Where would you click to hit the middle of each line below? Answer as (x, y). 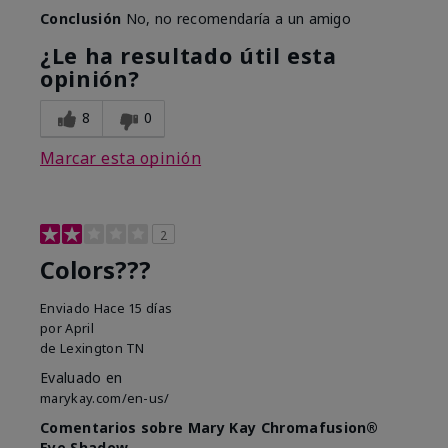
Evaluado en (81, 378)
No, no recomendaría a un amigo (236, 19)
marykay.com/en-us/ (105, 398)
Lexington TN (102, 348)
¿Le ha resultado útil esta (188, 56)
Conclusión (81, 19)
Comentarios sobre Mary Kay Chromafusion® (209, 428)
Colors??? (95, 270)
